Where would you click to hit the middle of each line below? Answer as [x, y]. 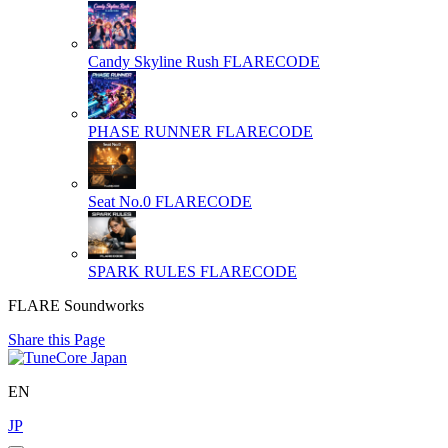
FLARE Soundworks [76, 305]
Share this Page [56, 339]
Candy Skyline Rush [153, 61]
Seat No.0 [119, 201]
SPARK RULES [142, 271]
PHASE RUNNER [150, 131]
